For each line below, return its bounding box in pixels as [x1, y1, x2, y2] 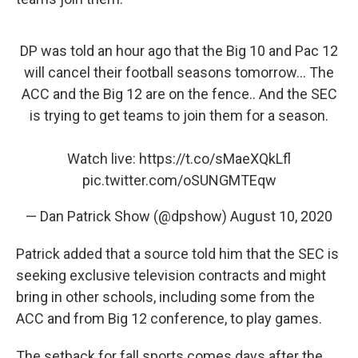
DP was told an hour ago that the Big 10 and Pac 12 [20, 42, 338, 59]
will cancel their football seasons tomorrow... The [24, 64, 334, 81]
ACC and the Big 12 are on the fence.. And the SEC [21, 86, 337, 102]
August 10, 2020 [230, 208, 332, 225]
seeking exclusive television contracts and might [16, 267, 326, 284]
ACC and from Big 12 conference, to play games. [16, 310, 322, 327]
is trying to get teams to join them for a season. [30, 107, 328, 124]
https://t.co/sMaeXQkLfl [139, 150, 291, 167]
